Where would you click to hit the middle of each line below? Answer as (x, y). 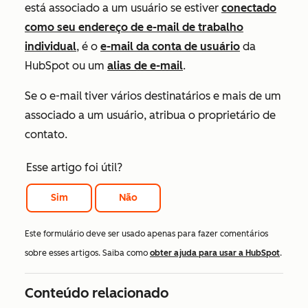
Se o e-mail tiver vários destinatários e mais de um (153, 96)
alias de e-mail (145, 65)
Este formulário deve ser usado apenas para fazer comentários (146, 233)
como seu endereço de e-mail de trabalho (134, 27)
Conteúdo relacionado (97, 293)
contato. (46, 134)
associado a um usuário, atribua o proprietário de (150, 115)
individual (51, 46)
